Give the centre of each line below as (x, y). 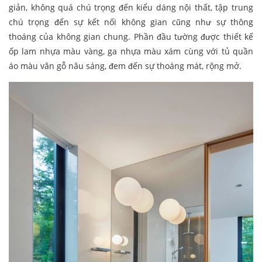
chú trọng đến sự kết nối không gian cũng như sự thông (131, 22)
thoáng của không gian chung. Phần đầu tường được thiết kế (131, 36)
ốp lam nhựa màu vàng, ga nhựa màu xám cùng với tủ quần (131, 51)
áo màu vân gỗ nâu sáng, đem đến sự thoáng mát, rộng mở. (125, 65)
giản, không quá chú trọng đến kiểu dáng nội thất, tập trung (131, 7)
